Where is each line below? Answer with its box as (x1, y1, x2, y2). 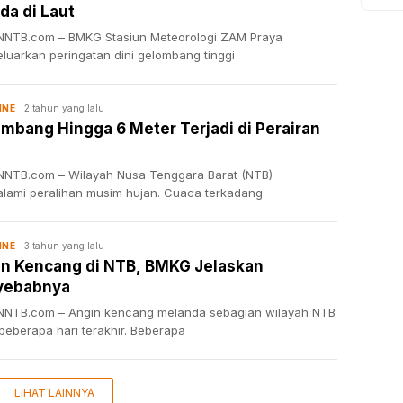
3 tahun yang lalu (24, 239, 105, 251)
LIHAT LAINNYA (13, 386, 94, 400)
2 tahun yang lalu (24, 102, 105, 113)
